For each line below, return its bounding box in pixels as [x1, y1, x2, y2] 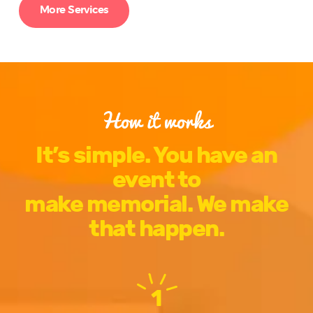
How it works [101, 102, 212, 138]
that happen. [89, 214, 224, 242]
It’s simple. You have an [36, 141, 277, 169]
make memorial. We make [24, 190, 289, 218]
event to [112, 166, 201, 194]
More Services [39, 5, 108, 15]
